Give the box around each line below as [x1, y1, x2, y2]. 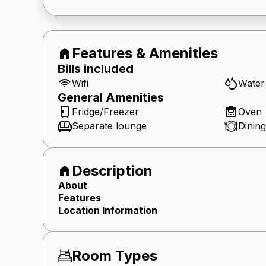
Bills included [58, 61, 134, 76]
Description [72, 161, 153, 179]
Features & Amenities [72, 44, 218, 62]
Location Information [58, 204, 157, 216]
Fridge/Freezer [72, 105, 139, 118]
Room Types [72, 246, 157, 264]
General [58, 90, 106, 104]
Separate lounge [72, 119, 147, 132]
